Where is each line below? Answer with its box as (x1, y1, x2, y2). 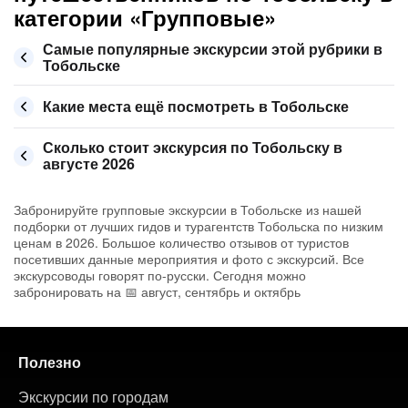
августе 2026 (43, 153, 135, 174)
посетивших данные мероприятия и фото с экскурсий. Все (14, 250, 364, 268)
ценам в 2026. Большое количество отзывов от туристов (14, 233, 349, 251)
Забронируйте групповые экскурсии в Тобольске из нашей (14, 200, 362, 219)
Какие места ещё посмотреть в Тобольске (43, 96, 349, 117)
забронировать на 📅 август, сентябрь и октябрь (14, 282, 301, 301)
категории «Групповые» (14, 2, 276, 33)
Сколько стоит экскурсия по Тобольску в (43, 137, 342, 158)
